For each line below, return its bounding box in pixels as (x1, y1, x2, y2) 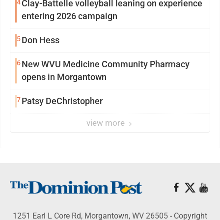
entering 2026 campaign (22, 11, 117, 21)
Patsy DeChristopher (22, 96, 103, 106)
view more (86, 118, 127, 128)
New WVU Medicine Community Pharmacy (22, 59, 190, 69)
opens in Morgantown (22, 72, 107, 82)
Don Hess (22, 35, 59, 45)
